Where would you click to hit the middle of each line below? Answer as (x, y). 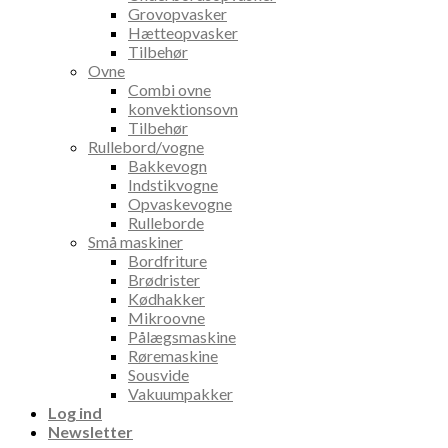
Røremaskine (173, 356)
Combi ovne (169, 90)
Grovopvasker (177, 14)
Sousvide (158, 375)
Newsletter (90, 432)
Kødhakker (166, 299)
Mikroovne (166, 318)
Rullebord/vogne (146, 147)
